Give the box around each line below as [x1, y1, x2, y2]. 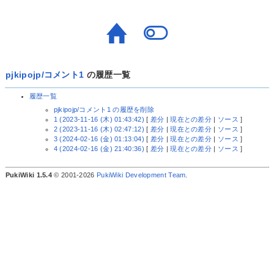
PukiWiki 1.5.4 [5, 171, 53, 179]
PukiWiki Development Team [96, 171, 186, 179]
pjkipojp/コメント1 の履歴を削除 [53, 105, 155, 113]
